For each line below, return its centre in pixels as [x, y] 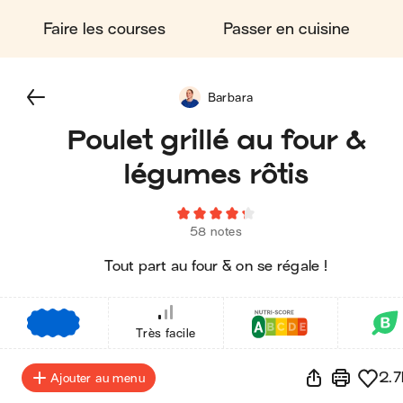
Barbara [230, 97]
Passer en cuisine [287, 29]
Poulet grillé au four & [216, 139]
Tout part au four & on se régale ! [216, 266]
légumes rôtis [216, 173]
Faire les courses [104, 29]
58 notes [216, 232]
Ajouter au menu [98, 378]
